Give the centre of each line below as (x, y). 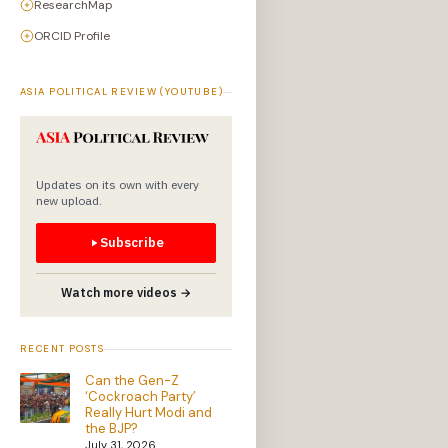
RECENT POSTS (62, 349)
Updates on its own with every (117, 185)
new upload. (69, 201)
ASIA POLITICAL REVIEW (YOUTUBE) (122, 92)
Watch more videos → (126, 293)
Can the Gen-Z (132, 381)
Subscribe (132, 243)
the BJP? (111, 429)
